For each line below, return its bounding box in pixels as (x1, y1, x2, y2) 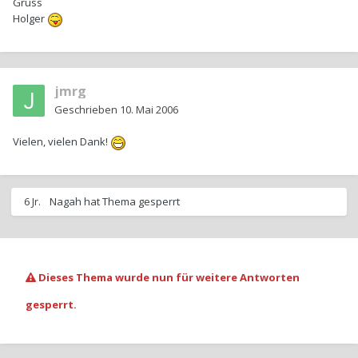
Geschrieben (54, 102, 120, 117)
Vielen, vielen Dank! (13, 134, 110, 149)
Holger (13, 11, 47, 26)
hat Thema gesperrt (82, 194, 180, 209)
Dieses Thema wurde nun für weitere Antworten (36, 270, 300, 285)
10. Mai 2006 (120, 102, 178, 117)
